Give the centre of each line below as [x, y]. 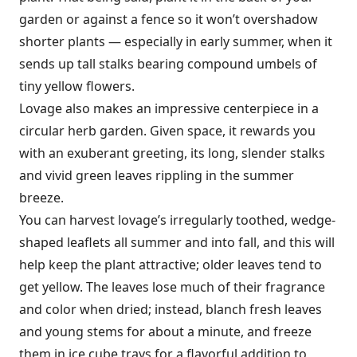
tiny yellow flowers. [77, 86]
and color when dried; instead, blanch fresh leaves [171, 309]
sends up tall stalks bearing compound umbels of [168, 64]
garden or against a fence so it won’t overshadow [169, 19]
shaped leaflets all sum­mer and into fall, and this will [177, 242]
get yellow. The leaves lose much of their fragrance [172, 287]
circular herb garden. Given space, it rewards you [167, 131]
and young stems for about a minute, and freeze [165, 331]
